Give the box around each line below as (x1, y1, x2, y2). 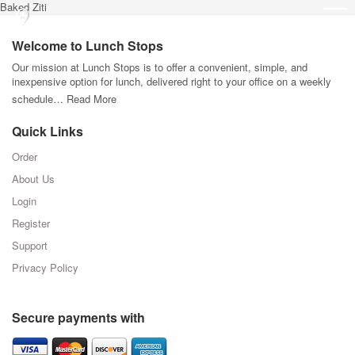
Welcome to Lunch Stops (12, 36, 163, 55)
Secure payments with (12, 308, 145, 326)
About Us (12, 171, 55, 186)
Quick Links (12, 122, 83, 140)
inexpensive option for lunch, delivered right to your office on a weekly (12, 74, 331, 89)
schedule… (12, 91, 67, 106)
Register (12, 216, 50, 231)
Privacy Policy (12, 260, 78, 275)
